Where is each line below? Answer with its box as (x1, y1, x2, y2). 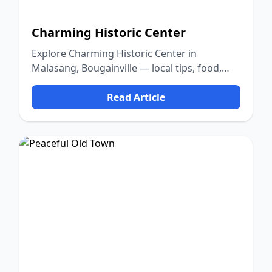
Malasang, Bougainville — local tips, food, (32, 61, 222, 75)
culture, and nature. (32, 76, 123, 89)
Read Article (107, 90, 165, 104)
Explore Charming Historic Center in (32, 47, 197, 60)
